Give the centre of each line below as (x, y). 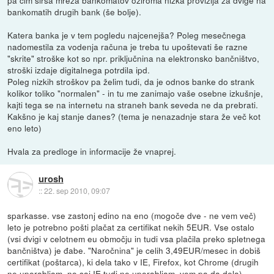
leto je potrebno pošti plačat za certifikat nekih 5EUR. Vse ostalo (131, 227)
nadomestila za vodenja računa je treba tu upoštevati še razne (128, 46)
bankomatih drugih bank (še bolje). (75, 11)
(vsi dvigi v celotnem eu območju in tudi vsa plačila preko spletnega (137, 238)
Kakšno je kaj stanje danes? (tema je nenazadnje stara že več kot (134, 116)
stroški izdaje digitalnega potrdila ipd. (79, 69)
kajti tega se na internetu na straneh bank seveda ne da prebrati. (133, 104)
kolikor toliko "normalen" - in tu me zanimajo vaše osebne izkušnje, (135, 93)
